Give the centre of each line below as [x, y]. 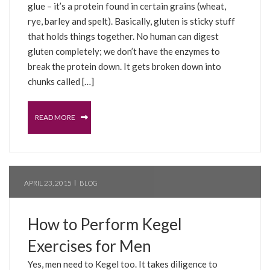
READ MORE [56, 117]
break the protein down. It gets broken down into [124, 66]
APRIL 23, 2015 [48, 183]
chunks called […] [61, 81]
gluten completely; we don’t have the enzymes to [124, 51]
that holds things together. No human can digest [123, 36]
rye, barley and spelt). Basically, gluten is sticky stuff [131, 21]
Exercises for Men [89, 246]
